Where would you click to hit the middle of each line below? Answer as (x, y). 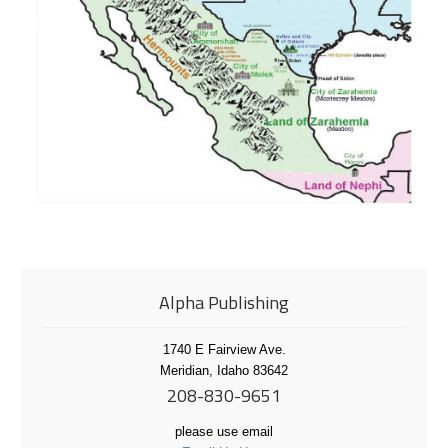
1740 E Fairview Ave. (224, 349)
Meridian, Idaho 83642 (224, 370)
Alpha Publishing (224, 303)
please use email (224, 431)
